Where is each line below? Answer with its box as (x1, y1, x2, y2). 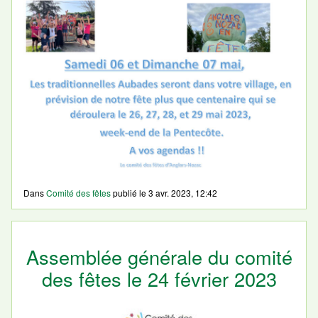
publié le (111, 187, 148, 199)
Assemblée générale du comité (26, 243, 292, 271)
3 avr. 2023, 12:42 (148, 187, 217, 199)
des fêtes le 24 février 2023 (41, 265, 277, 293)
